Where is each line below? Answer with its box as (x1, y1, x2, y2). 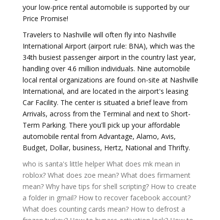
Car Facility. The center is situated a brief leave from (23, 98, 188, 107)
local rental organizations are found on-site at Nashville (23, 75, 198, 84)
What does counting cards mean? (23, 204, 129, 214)
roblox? (23, 170, 46, 180)
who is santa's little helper (23, 159, 105, 168)
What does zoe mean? (48, 170, 119, 180)
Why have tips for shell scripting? (46, 182, 149, 191)
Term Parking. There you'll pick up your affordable (23, 120, 180, 130)
